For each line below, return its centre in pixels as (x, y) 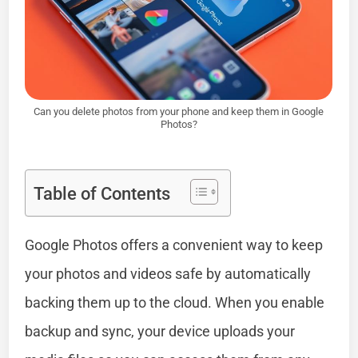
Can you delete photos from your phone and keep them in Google (179, 111)
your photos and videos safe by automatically (168, 273)
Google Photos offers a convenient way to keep (174, 245)
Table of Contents (102, 193)
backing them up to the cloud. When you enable (175, 302)
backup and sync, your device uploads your (160, 331)
